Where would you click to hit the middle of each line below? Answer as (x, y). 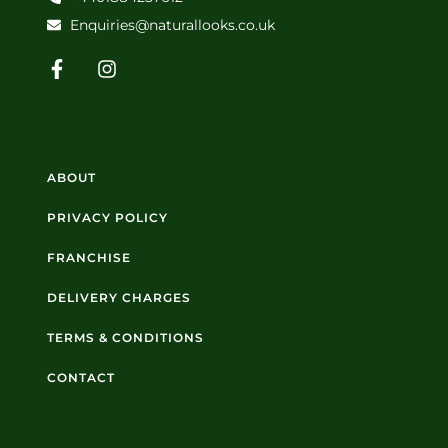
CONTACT (81, 377)
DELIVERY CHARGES (119, 297)
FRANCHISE (89, 257)
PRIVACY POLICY (107, 217)
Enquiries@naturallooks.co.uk (172, 24)
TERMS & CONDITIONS (125, 337)
